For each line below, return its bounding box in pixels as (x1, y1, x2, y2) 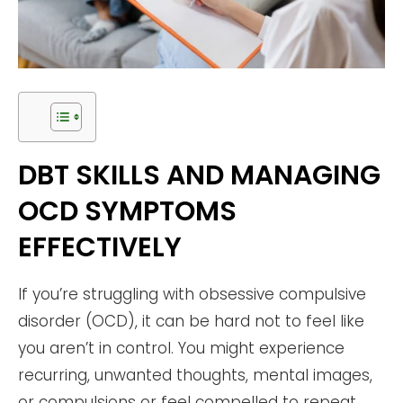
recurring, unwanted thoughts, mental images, (18, 363, 372, 386)
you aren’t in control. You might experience (18, 336, 345, 359)
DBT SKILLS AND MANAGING (18, 156, 381, 194)
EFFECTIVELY (18, 228, 182, 266)
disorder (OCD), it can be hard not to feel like (18, 309, 364, 332)
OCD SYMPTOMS (18, 192, 237, 230)
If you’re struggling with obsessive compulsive (18, 282, 366, 305)
